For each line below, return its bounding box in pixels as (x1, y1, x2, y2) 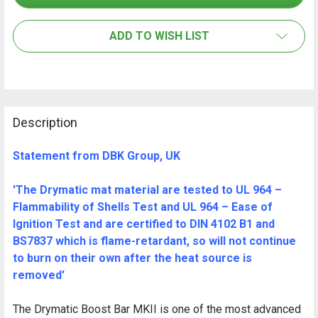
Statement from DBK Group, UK (13, 149, 180, 163)
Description (13, 115, 77, 131)
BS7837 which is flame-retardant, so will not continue (13, 234, 296, 248)
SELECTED (22, 54, 66, 65)
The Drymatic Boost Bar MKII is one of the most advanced (13, 302, 301, 317)
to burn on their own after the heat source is (13, 251, 252, 265)
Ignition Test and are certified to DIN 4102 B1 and (13, 217, 275, 231)
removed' (13, 268, 65, 283)
